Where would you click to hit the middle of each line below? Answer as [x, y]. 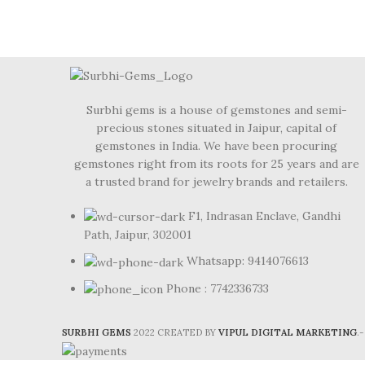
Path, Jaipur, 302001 [138, 235]
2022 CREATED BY [176, 333]
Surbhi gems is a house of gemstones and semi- [216, 110]
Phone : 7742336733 [218, 288]
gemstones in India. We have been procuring [217, 145]
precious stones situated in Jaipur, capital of [217, 128]
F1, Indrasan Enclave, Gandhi [264, 215]
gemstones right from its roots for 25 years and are [216, 163]
